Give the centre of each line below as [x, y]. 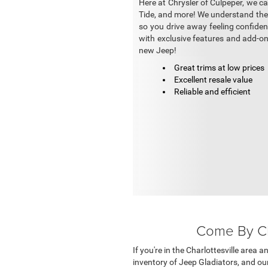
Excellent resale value [213, 80]
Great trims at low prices [219, 68]
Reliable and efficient [212, 92]
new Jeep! [158, 51]
